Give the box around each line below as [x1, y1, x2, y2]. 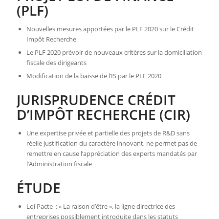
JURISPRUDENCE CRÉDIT [16, 90, 175, 109]
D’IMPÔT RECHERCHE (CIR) [16, 105, 190, 124]
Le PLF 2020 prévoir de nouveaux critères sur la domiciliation [26, 48, 202, 57]
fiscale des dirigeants [26, 58, 87, 67]
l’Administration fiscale [26, 159, 92, 169]
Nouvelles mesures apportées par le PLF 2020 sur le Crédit [26, 24, 194, 34]
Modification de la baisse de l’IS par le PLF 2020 [26, 71, 161, 81]
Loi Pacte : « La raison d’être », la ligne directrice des [26, 202, 175, 211]
